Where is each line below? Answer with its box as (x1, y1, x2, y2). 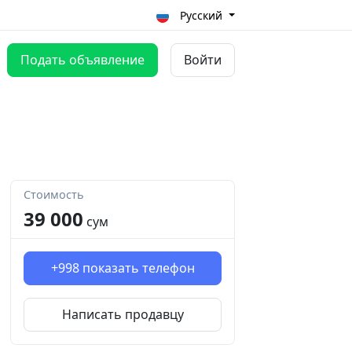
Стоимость (24, 187, 84, 203)
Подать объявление (20, 51, 145, 69)
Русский (180, 7, 226, 23)
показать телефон (82, 259, 195, 277)
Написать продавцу (61, 306, 184, 324)
